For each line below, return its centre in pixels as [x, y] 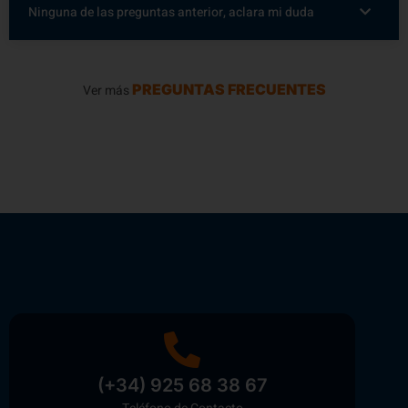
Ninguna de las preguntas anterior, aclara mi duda [171, 13]
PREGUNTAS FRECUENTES [229, 90]
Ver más [107, 91]
